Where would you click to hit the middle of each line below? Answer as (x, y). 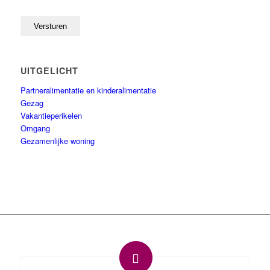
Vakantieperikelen (51, 115)
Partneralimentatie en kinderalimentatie (88, 90)
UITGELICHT (49, 70)
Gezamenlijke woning (57, 140)
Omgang (35, 128)
